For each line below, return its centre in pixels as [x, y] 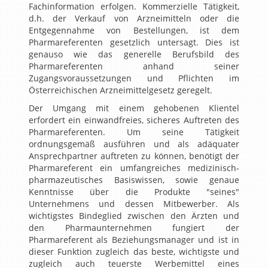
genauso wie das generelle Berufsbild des [134, 54]
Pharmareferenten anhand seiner [134, 66]
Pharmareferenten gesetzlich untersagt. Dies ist [134, 42]
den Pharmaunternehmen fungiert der [134, 228]
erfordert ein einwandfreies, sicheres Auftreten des [134, 120]
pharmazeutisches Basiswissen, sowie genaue [134, 180]
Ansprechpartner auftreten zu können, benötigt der [134, 156]
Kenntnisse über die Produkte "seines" [134, 192]
